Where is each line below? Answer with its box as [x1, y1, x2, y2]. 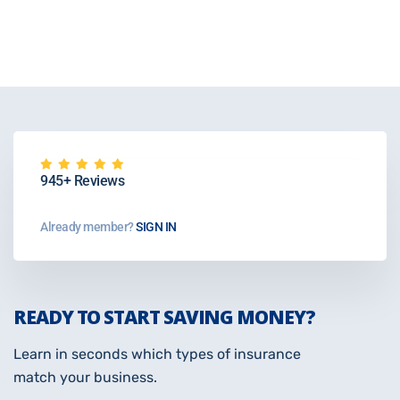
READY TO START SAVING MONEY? [13, 304, 315, 330]
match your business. [13, 369, 157, 387]
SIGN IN [133, 220, 177, 235]
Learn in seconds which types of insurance [13, 346, 301, 363]
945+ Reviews [40, 172, 124, 190]
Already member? [40, 220, 134, 235]
